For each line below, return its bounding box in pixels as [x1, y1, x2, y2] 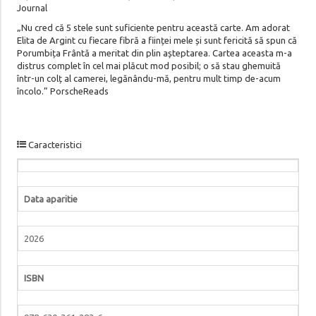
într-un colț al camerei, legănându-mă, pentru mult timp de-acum [16, 73, 281, 83]
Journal [16, 2, 47, 13]
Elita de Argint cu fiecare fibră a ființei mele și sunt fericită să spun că [16, 35, 297, 45]
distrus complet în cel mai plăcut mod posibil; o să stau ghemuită [16, 60, 281, 71]
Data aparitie [23, 193, 78, 204]
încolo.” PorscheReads [16, 85, 109, 96]
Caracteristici [25, 139, 82, 150]
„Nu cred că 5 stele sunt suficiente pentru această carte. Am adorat [16, 22, 290, 32]
